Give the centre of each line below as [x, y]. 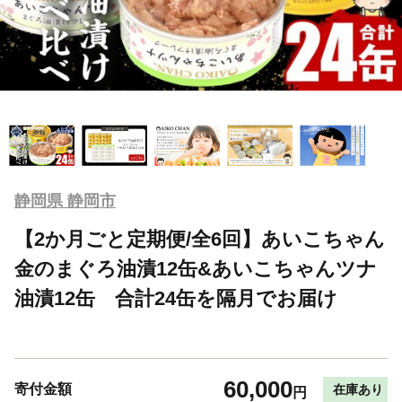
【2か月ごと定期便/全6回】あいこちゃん [200, 239]
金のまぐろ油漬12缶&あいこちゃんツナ [196, 268]
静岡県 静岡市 [65, 201]
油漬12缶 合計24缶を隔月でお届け [176, 298]
